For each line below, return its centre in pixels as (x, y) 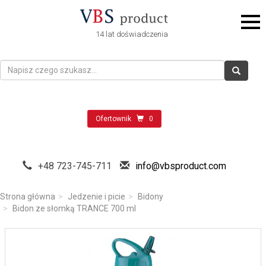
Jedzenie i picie (96, 197)
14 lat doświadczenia (132, 34)
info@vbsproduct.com (180, 166)
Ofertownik (113, 119)
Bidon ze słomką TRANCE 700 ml (74, 208)
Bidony (151, 197)
